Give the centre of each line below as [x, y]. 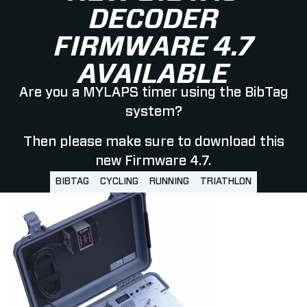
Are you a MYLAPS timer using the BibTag [153, 93]
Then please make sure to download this [153, 142]
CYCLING [119, 182]
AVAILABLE [153, 75]
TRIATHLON [226, 182]
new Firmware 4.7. [153, 161]
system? [153, 112]
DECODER [153, 20]
